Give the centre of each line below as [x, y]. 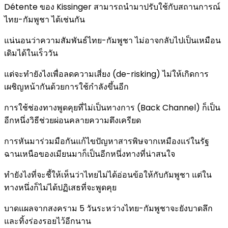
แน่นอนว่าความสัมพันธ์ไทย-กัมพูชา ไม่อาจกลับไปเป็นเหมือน [112, 40]
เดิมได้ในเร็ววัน [31, 53]
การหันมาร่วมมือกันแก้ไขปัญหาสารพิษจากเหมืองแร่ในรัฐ [107, 141]
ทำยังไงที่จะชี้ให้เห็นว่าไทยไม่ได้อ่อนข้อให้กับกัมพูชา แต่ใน [108, 175]
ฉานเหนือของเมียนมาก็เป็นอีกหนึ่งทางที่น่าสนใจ [90, 154]
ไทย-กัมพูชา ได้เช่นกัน [45, 19]
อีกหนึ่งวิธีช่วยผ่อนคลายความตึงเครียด [73, 120]
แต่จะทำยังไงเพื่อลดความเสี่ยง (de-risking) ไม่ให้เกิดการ [106, 74]
